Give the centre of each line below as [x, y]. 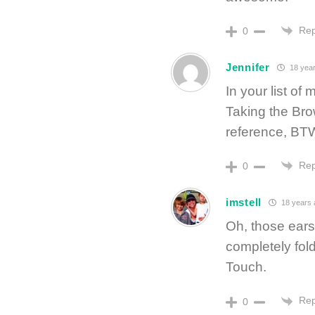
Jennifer [248, 67]
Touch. [246, 267]
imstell [244, 202]
